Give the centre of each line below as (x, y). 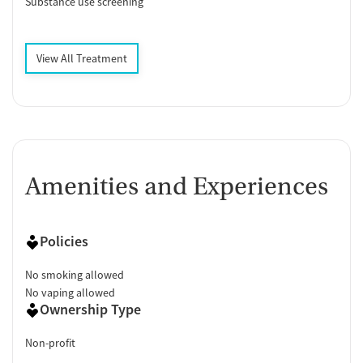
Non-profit (50, 342)
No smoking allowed (75, 274)
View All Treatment (82, 58)
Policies (64, 241)
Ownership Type (90, 309)
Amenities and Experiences (177, 186)
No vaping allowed (70, 292)
